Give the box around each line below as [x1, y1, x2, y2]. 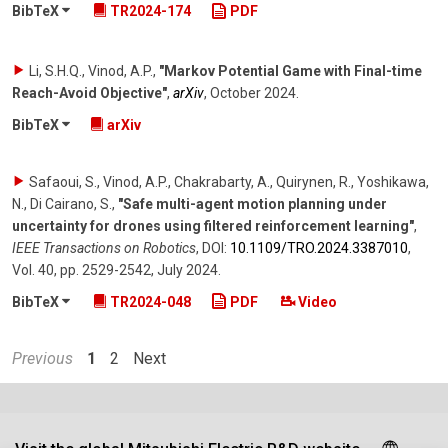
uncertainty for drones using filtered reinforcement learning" [12, 217, 414, 234]
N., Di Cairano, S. [12, 195, 112, 212]
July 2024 [157, 261, 218, 278]
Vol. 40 [12, 261, 54, 278]
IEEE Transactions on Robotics [12, 239, 196, 256]
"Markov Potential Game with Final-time [159, 62, 422, 79]
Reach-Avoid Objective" [12, 84, 167, 101]
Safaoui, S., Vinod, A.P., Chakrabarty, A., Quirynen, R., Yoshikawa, [29, 173, 429, 190]
